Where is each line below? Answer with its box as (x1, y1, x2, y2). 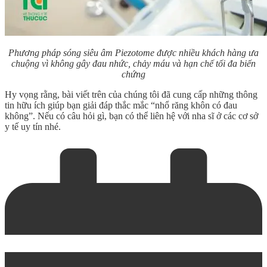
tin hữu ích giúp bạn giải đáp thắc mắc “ (5, 100, 155, 111)
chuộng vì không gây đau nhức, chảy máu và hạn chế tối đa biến (11, 58, 256, 69)
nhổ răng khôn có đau (155, 100, 237, 111)
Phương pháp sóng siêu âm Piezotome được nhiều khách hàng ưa (8, 48, 259, 58)
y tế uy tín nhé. (5, 122, 61, 132)
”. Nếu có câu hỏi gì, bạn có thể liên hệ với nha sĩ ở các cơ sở (29, 111, 258, 122)
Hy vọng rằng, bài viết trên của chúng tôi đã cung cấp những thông (5, 89, 257, 100)
